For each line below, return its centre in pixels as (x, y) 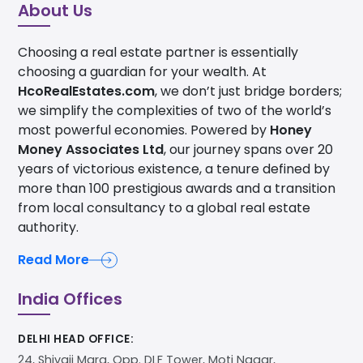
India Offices (70, 299)
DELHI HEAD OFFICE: (76, 340)
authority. (48, 228)
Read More (53, 260)
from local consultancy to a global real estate (164, 208)
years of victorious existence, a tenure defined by (174, 169)
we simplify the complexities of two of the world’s (175, 111)
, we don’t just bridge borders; (248, 92)
